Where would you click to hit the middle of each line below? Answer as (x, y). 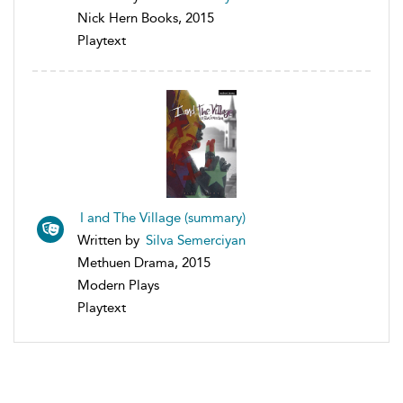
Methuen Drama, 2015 (144, 262)
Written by (110, 240)
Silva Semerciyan (196, 240)
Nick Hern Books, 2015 (146, 18)
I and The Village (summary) (163, 217)
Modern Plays (118, 285)
